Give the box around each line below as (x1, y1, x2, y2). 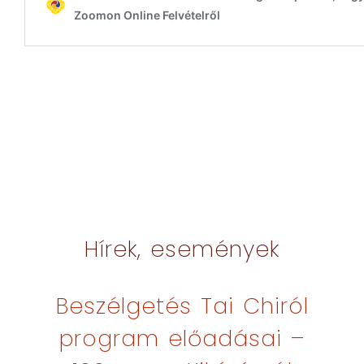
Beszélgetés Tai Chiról (55, 291, 309, 321)
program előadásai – (59, 323, 305, 353)
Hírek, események (84, 234, 279, 264)
